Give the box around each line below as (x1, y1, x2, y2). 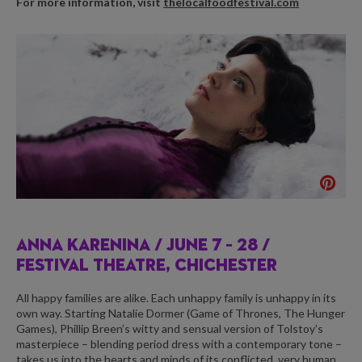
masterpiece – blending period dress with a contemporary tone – (16, 337, 342, 351)
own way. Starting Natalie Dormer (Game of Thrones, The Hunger (16, 306, 345, 321)
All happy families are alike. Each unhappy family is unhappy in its (16, 291, 336, 305)
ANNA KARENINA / (16, 237, 166, 255)
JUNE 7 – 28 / (166, 237, 270, 255)
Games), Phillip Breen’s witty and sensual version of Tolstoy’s (16, 322, 323, 336)
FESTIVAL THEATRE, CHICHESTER (16, 257, 277, 275)
